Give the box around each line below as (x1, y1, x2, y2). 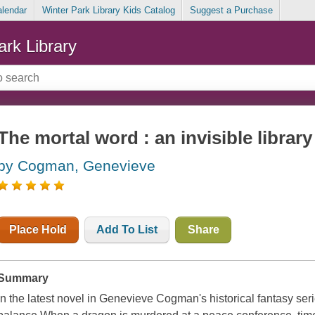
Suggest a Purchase (189, 5, 273, 16)
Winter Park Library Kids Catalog (41, 5, 175, 16)
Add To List (96, 224, 158, 236)
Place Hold (9, 224, 67, 236)
